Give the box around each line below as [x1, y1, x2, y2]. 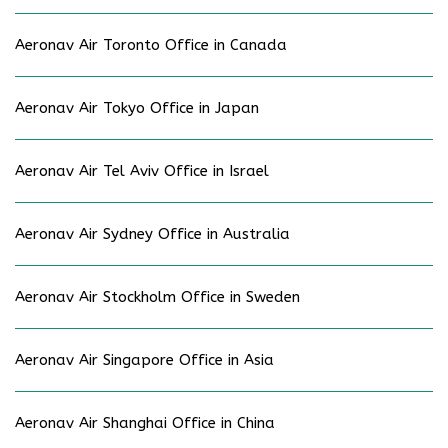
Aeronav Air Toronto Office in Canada [15, 36, 287, 55]
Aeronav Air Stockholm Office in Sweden [15, 288, 300, 307]
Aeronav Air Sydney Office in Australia [15, 225, 290, 244]
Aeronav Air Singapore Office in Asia [15, 351, 274, 370]
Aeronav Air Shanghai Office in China [15, 414, 275, 433]
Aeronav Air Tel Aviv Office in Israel [15, 162, 269, 181]
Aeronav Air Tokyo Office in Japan [15, 99, 259, 118]
